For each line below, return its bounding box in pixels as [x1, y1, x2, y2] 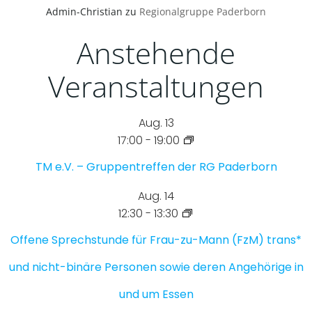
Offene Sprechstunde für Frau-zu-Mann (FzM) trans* [10, 232, 302, 249]
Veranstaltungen [48, 66, 264, 107]
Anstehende [77, 33, 235, 73]
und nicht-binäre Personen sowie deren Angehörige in [8, 259, 304, 276]
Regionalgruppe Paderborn [139, 5, 266, 19]
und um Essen [118, 286, 194, 303]
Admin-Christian [46, 5, 123, 19]
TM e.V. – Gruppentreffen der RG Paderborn [35, 159, 277, 175]
